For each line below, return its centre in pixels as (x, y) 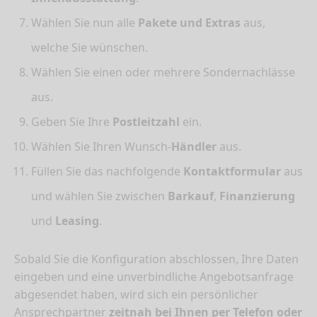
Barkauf (191, 196)
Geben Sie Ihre (72, 122)
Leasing (77, 221)
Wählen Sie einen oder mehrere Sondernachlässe (163, 73)
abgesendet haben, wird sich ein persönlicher (136, 295)
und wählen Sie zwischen (99, 196)
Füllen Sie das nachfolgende (107, 172)
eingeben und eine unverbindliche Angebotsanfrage (154, 277)
